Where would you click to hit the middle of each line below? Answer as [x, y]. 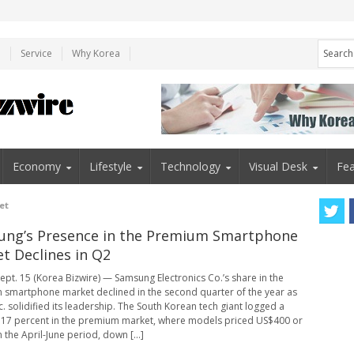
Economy [36, 166]
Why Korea [96, 53]
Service [36, 53]
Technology [191, 166]
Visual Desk [279, 166]
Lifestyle [110, 166]
